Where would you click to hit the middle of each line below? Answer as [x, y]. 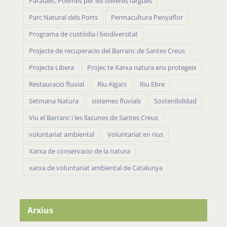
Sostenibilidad [175, 101]
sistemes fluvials [116, 101]
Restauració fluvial [56, 85]
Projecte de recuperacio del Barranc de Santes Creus [107, 51]
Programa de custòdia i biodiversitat [83, 34]
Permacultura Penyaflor [147, 18]
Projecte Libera [51, 68]
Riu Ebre [152, 85]
